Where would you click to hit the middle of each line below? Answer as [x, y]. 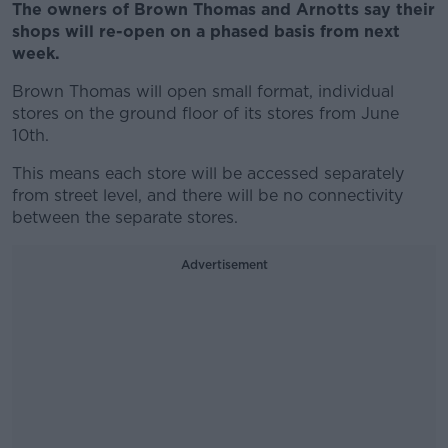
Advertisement [224, 264]
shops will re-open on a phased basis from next [206, 31]
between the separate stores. [125, 217]
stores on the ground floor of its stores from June [205, 113]
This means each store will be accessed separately [208, 173]
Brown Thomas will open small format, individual [203, 91]
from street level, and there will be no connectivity [207, 195]
